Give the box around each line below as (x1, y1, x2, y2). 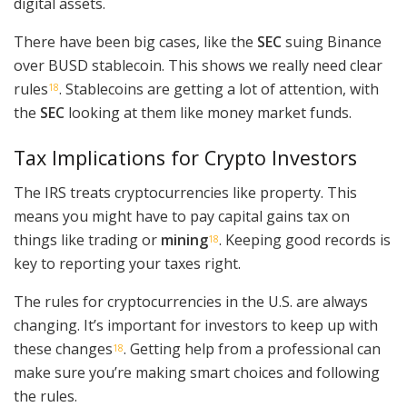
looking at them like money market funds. (65, 103, 352, 124)
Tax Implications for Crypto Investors (14, 144, 357, 171)
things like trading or (14, 230, 161, 251)
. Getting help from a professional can (124, 339, 381, 360)
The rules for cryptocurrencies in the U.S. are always (14, 292, 368, 313)
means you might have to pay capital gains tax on (14, 206, 350, 227)
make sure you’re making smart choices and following (14, 362, 380, 383)
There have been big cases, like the (14, 32, 257, 53)
